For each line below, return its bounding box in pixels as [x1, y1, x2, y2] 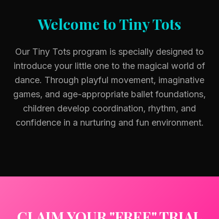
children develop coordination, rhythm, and [23, 103, 196, 113]
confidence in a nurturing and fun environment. [15, 117, 204, 128]
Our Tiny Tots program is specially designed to [15, 46, 204, 57]
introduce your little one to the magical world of [14, 61, 205, 71]
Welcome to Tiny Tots [38, 14, 181, 34]
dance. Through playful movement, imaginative [15, 75, 204, 85]
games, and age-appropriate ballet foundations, [13, 89, 206, 99]
